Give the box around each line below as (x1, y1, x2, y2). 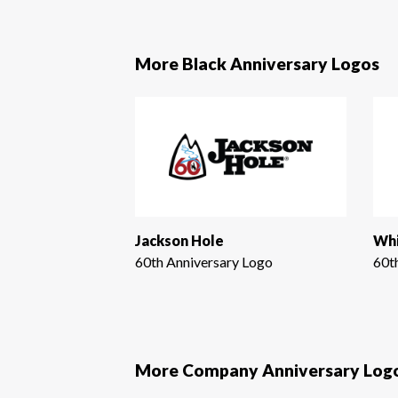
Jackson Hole (135, 231, 224, 249)
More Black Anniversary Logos (135, 53, 379, 75)
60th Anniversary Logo (135, 252, 273, 270)
